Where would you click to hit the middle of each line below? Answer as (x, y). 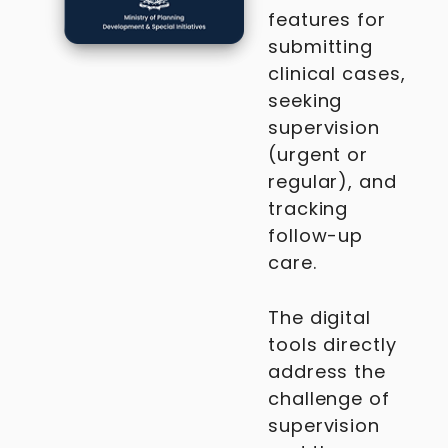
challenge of (329, 398)
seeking (305, 100)
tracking (308, 208)
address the (327, 371)
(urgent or (318, 154)
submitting (321, 46)
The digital (319, 317)
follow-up (316, 235)
